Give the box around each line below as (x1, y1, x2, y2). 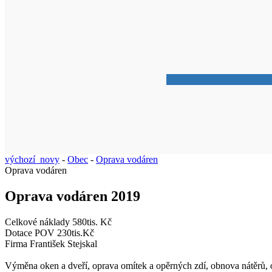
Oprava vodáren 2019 (5, 188, 140, 204)
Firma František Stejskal (5, 238, 97, 249)
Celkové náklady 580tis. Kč (5, 216, 112, 227)
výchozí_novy (5, 154, 59, 165)
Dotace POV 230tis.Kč (5, 227, 94, 238)
